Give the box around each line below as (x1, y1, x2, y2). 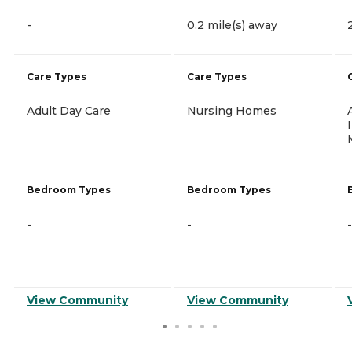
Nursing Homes (187, 103, 277, 118)
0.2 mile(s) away (187, 17, 277, 32)
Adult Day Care (27, 103, 111, 118)
